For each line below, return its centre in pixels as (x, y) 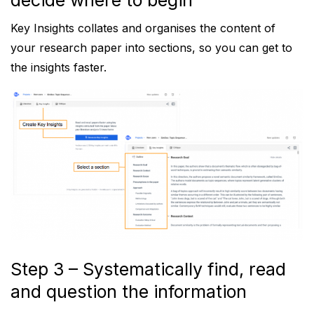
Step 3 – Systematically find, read (148, 269)
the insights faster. (59, 68)
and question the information (129, 292)
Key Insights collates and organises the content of (143, 28)
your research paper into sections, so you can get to (151, 48)
